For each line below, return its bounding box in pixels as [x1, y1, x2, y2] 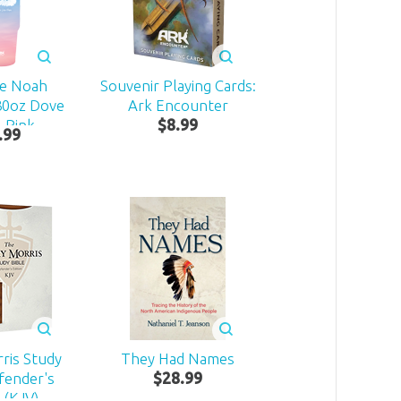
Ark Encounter [127, 97, 228, 115]
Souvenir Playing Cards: [99, 77, 256, 95]
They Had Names [121, 349, 235, 367]
